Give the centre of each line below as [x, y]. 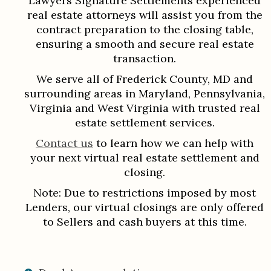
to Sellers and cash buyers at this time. [145, 221]
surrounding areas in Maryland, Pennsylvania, [145, 93]
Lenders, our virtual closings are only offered [145, 207]
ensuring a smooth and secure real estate [145, 44]
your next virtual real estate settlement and [145, 157]
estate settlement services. [145, 122]
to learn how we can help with [173, 143]
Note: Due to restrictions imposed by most [145, 192]
